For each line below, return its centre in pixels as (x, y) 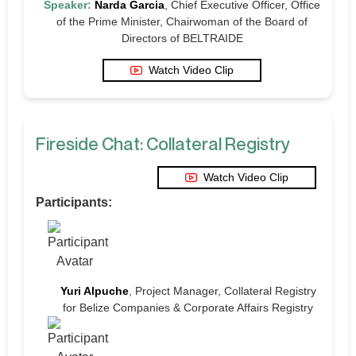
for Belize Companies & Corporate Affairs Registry (188, 307)
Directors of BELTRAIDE (182, 38)
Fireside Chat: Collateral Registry (163, 143)
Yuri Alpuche (94, 290)
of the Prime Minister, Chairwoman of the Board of (182, 21)
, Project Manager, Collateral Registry (222, 290)
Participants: (74, 202)
